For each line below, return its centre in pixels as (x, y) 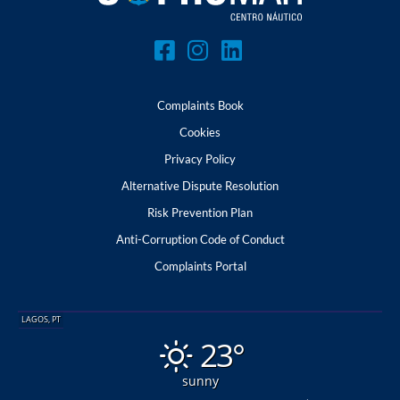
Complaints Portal (200, 266)
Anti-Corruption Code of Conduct (200, 239)
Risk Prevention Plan (200, 212)
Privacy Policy (200, 158)
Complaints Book (200, 105)
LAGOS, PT (41, 320)
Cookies (200, 132)
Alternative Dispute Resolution (200, 185)
